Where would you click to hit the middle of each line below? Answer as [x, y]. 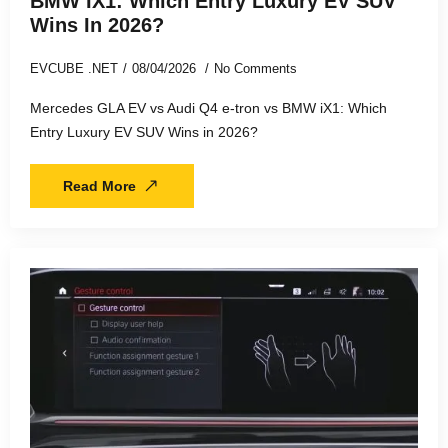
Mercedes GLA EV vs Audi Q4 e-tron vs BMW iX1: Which [208, 108]
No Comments [255, 68]
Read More [99, 186]
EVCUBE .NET [74, 68]
